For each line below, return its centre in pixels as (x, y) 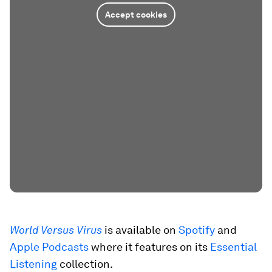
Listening (33, 264)
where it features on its (149, 247)
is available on (141, 230)
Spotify (197, 230)
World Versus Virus (56, 230)
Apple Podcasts (49, 247)
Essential (233, 247)
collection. (85, 264)
